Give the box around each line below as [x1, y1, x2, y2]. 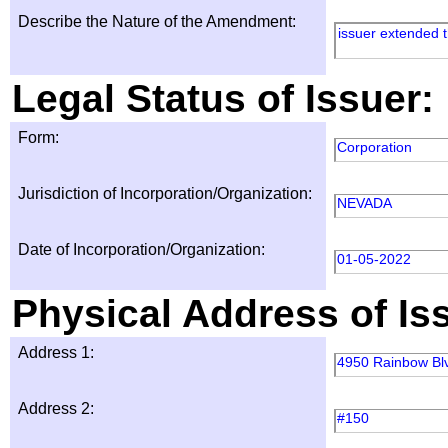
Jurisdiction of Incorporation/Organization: [18, 185, 312, 202]
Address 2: [18, 400, 94, 417]
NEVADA [337, 195, 395, 211]
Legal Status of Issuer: [12, 77, 434, 120]
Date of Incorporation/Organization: [18, 241, 265, 258]
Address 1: [18, 344, 94, 361]
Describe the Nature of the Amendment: [18, 13, 296, 30]
